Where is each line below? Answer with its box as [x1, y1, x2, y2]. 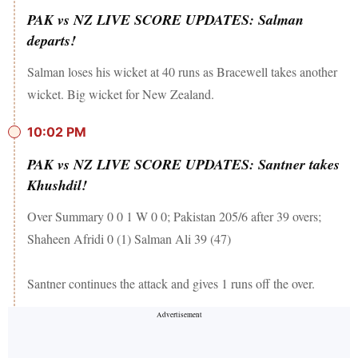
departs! [27, 30, 76, 51]
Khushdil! [27, 175, 87, 196]
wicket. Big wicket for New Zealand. [27, 86, 214, 103]
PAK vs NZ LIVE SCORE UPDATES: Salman [27, 10, 304, 30]
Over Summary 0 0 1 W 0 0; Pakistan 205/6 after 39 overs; [27, 208, 321, 225]
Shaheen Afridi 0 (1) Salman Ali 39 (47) [27, 230, 231, 248]
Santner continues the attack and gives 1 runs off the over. [27, 275, 315, 292]
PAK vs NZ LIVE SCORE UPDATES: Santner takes [27, 154, 340, 175]
